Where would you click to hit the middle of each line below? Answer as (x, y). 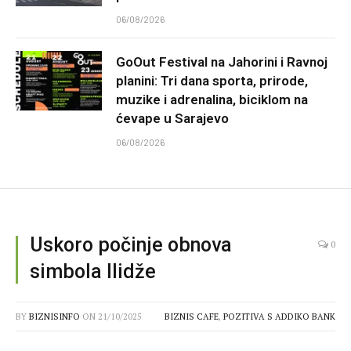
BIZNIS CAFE (192, 317)
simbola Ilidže (93, 272)
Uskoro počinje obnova (131, 245)
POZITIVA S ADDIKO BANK (279, 317)
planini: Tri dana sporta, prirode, (212, 81)
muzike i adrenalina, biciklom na (212, 100)
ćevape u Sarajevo (172, 119)
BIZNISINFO (54, 317)
